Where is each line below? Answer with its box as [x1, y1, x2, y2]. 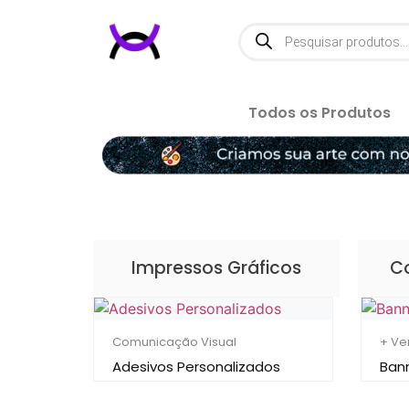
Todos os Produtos [248, 102, 391, 124]
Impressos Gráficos [131, 256, 301, 281]
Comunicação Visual [112, 333, 236, 351]
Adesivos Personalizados [112, 357, 280, 377]
